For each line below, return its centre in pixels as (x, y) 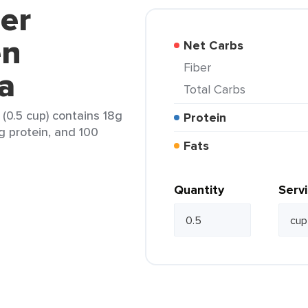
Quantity (199, 190)
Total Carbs (218, 89)
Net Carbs (218, 45)
